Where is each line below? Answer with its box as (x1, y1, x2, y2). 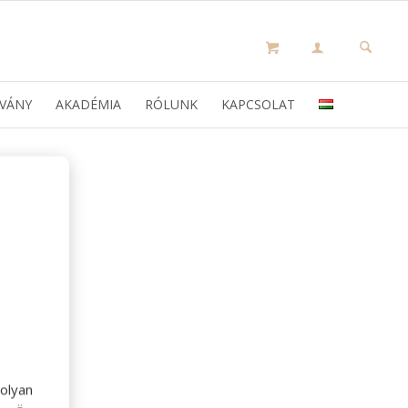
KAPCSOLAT (220, 96, 295, 113)
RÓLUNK (144, 96, 198, 113)
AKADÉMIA (55, 96, 121, 113)
